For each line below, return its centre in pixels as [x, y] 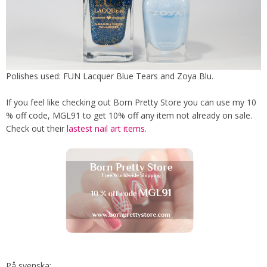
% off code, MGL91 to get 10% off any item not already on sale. [129, 115]
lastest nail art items [106, 128]
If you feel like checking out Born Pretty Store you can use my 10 [131, 102]
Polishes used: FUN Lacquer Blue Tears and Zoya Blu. [110, 76]
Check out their [36, 128]
